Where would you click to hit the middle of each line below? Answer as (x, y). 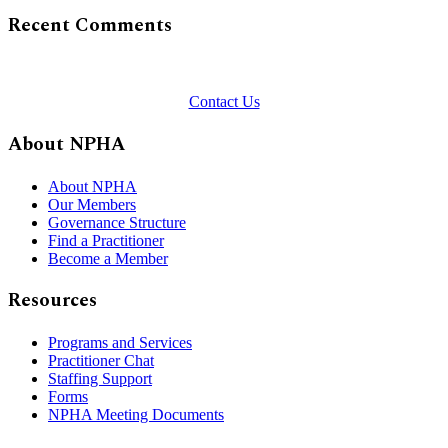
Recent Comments (90, 26)
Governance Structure (117, 222)
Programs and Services (120, 342)
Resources (52, 301)
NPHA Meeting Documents (136, 414)
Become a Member (108, 258)
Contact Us (224, 102)
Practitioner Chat (101, 360)
